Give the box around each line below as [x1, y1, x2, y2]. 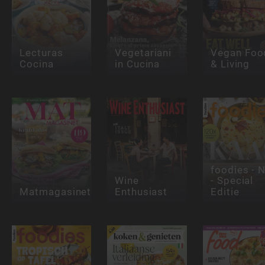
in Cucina [115, 57, 160, 70]
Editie [210, 185, 240, 198]
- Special [210, 174, 254, 187]
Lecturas [19, 47, 63, 59]
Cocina [19, 57, 54, 70]
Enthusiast [115, 185, 168, 198]
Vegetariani [115, 47, 172, 59]
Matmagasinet [19, 185, 92, 198]
